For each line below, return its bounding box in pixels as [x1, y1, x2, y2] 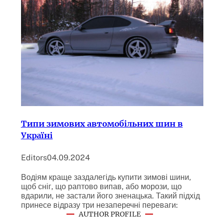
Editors [21, 153, 47, 162]
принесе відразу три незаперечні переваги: [21, 200, 178, 210]
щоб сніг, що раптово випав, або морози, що [21, 182, 182, 192]
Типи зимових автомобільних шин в [21, 118, 183, 129]
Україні [21, 130, 53, 140]
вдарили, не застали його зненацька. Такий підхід [21, 191, 200, 201]
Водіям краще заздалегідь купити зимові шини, [21, 173, 191, 182]
